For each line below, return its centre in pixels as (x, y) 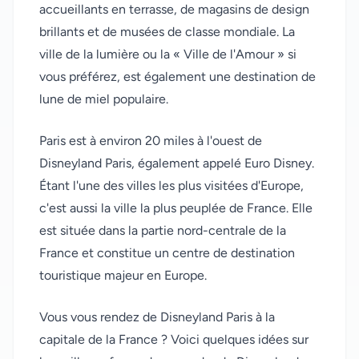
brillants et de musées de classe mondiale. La (167, 32)
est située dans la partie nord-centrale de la (163, 231)
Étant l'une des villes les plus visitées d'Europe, (171, 186)
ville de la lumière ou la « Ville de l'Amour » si (168, 54)
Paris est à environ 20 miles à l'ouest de (151, 141)
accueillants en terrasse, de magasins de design (174, 10)
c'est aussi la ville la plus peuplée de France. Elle (176, 208)
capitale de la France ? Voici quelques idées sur (174, 340)
